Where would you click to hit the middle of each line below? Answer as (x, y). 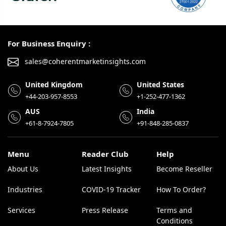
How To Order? (181, 190)
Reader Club (105, 154)
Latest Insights (107, 169)
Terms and (174, 210)
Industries (25, 190)
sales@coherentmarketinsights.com (84, 62)
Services (21, 210)
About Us (23, 169)
